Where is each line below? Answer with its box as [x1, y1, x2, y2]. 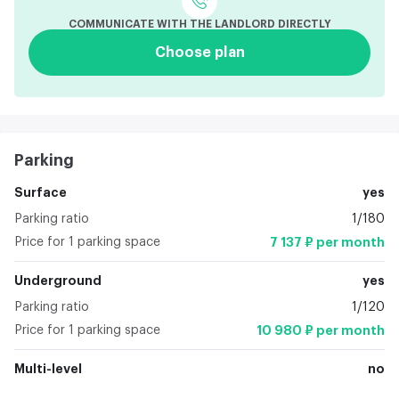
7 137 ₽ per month [270, 236, 385, 249]
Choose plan [154, 45, 245, 61]
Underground [14, 274, 102, 288]
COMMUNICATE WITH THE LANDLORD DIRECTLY [68, 19, 331, 30]
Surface [14, 186, 67, 199]
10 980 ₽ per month [256, 324, 385, 338]
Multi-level [14, 362, 82, 376]
